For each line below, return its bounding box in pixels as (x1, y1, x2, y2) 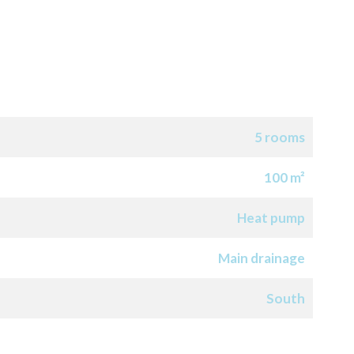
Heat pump (237, 209, 305, 227)
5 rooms (254, 129, 305, 146)
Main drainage (218, 250, 305, 267)
